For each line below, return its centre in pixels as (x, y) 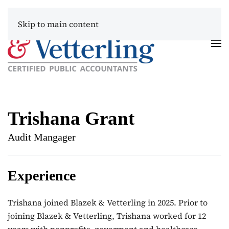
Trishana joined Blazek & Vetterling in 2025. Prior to (108, 202)
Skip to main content (58, 24)
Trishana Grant (71, 118)
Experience (42, 176)
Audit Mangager (42, 137)
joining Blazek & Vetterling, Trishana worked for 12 (107, 216)
